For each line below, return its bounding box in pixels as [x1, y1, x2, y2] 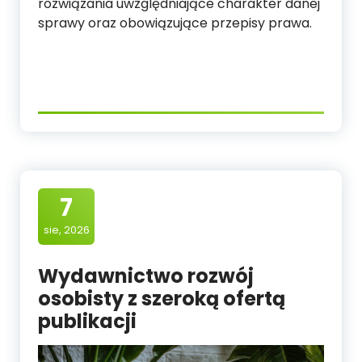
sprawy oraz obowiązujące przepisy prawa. [38, 13, 312, 32]
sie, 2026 [43, 221, 90, 238]
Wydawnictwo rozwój [38, 262, 254, 289]
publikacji [38, 307, 137, 335]
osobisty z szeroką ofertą [38, 284, 285, 312]
